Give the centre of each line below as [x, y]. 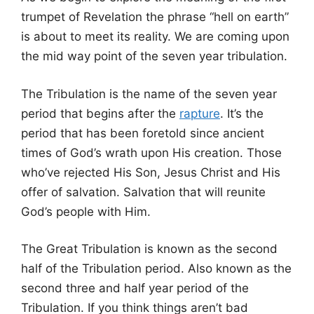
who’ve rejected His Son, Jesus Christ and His [151, 172]
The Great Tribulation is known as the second [149, 249]
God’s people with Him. [86, 211]
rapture [200, 113]
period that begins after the [100, 113]
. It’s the [242, 113]
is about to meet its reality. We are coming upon [155, 36]
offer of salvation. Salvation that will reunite [143, 192]
